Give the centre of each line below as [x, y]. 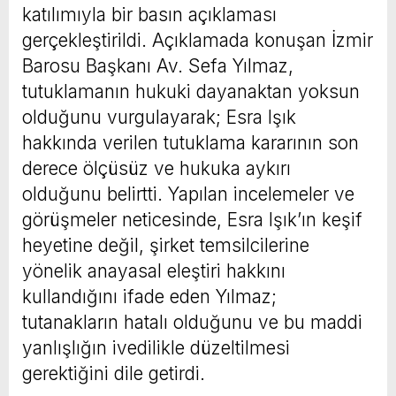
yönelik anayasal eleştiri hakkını [154, 270]
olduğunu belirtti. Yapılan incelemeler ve [188, 194]
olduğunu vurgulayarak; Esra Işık [159, 117]
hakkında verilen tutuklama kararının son [190, 142]
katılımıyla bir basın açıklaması [149, 14]
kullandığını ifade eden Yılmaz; [149, 296]
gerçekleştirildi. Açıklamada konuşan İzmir [198, 40]
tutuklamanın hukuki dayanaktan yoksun [191, 91]
